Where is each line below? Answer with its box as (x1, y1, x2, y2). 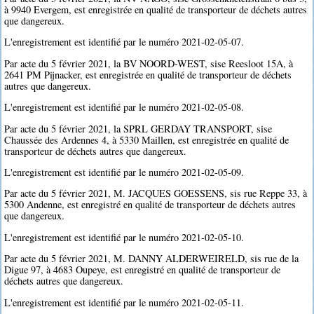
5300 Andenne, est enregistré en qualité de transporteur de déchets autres (4, 198, 296, 212)
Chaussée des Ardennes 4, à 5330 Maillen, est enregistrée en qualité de (4, 132, 289, 146)
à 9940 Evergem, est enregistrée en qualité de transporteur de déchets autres (4, 3, 308, 17)
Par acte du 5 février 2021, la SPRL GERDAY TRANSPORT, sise (4, 121, 273, 135)
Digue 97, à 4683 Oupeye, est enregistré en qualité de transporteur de (4, 263, 281, 277)
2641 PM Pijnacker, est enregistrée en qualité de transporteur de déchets (4, 67, 292, 81)
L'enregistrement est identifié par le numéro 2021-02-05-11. (4, 295, 245, 309)
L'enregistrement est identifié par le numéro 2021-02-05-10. (4, 230, 245, 244)
